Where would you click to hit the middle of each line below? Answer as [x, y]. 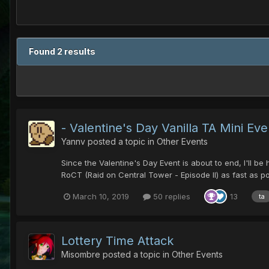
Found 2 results [62, 52]
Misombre [81, 255]
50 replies [171, 196]
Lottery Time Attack [117, 241]
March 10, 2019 [101, 196]
